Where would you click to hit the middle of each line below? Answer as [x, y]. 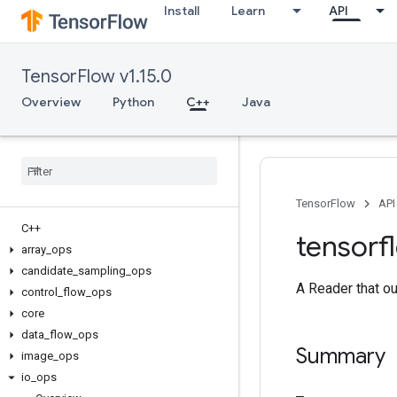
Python [133, 102]
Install [182, 11]
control [39, 292]
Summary [341, 356]
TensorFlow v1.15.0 [97, 77]
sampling [102, 271]
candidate [47, 271]
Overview [51, 102]
